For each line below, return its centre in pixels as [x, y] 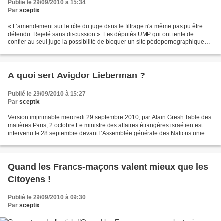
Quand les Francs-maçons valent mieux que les [108, 167]
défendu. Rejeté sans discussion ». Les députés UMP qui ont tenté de [101, 34]
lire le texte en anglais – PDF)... [50, 141]
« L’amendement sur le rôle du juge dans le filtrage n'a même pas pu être [105, 26]
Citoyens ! [29, 179]
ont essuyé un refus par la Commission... [62, 50]
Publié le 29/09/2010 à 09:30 [47, 198]
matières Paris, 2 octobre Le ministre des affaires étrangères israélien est [105, 126]
